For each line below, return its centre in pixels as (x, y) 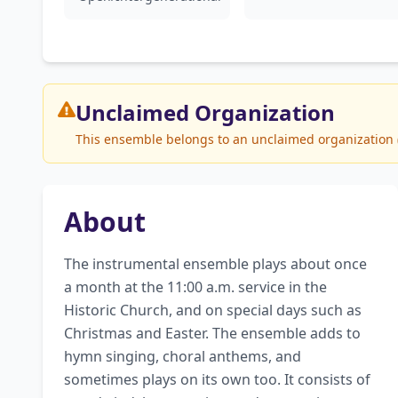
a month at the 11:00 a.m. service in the (195, 287)
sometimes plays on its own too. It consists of (217, 379)
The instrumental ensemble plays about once (215, 264)
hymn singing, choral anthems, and (183, 356)
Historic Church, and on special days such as (213, 310)
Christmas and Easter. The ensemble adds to (212, 333)
